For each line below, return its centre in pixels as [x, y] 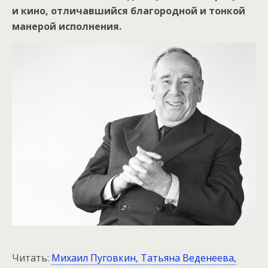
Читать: [32, 258]
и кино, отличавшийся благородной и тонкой [129, 11]
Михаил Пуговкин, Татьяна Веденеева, [144, 258]
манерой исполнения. [67, 27]
